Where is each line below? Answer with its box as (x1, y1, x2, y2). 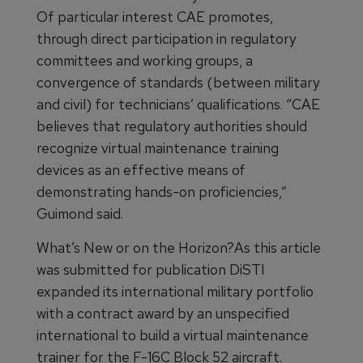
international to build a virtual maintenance (36, 326, 309, 345)
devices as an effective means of (36, 160, 246, 180)
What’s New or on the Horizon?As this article (36, 238, 321, 258)
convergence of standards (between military (36, 73, 320, 92)
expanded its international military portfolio (36, 282, 314, 301)
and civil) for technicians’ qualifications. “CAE (36, 95, 320, 114)
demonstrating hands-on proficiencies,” (36, 182, 287, 202)
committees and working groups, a (36, 51, 253, 70)
